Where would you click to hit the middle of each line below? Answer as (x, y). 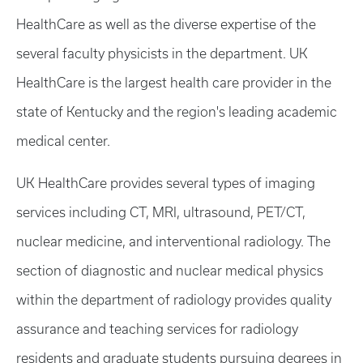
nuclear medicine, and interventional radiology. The (173, 241)
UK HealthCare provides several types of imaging (166, 183)
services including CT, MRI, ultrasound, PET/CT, (161, 212)
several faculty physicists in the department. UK (162, 53)
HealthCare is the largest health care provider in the (174, 83)
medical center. (63, 141)
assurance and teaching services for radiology (157, 329)
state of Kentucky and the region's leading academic (177, 112)
